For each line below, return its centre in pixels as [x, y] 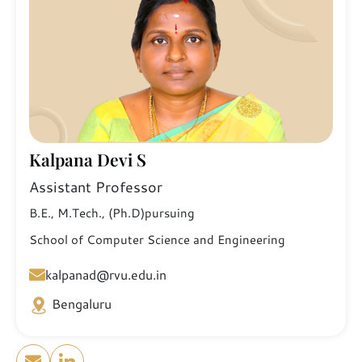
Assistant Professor [96, 186]
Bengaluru [82, 303]
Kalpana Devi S [88, 159]
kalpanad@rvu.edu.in [106, 274]
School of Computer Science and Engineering [157, 239]
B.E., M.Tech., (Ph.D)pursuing [112, 213]
